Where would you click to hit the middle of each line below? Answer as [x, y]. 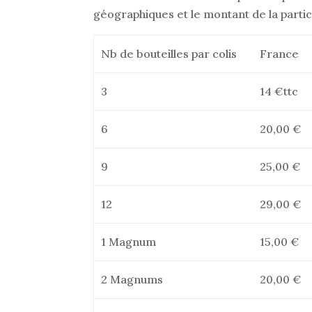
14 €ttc [279, 91]
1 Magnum [128, 242]
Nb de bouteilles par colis [169, 54]
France [279, 54]
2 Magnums [132, 279]
